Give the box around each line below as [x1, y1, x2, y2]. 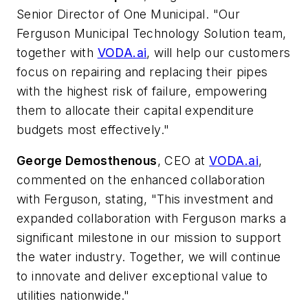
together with [16, 45, 98, 60]
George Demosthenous [16, 153, 157, 168]
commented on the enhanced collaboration [16, 173, 265, 188]
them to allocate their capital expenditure [16, 102, 254, 118]
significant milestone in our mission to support [16, 230, 282, 245]
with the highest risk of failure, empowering [16, 83, 267, 98]
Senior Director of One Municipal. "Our [16, 6, 241, 21]
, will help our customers [146, 45, 291, 60]
